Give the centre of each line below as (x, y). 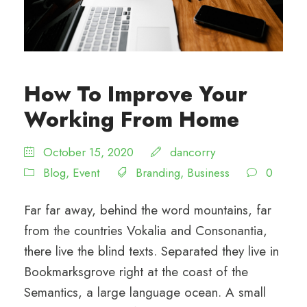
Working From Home (132, 119)
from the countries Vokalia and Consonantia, (146, 230)
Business (208, 172)
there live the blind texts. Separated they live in (151, 251)
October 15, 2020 (88, 152)
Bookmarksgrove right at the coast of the (136, 271)
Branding (158, 172)
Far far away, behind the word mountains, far (148, 210)
